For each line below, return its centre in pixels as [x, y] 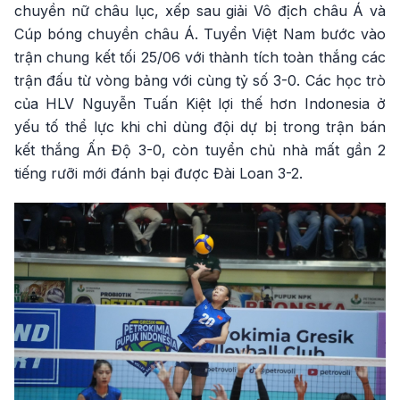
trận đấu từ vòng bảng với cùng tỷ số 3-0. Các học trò [200, 80]
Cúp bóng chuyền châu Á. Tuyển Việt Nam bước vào [200, 34]
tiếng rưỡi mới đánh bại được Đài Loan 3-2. [158, 173]
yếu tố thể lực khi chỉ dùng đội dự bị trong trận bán [200, 127]
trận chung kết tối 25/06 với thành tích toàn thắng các [200, 57]
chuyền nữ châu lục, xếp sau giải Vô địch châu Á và [200, 11]
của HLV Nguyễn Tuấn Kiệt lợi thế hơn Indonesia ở [200, 104]
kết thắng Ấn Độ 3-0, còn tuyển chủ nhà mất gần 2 [200, 150]
